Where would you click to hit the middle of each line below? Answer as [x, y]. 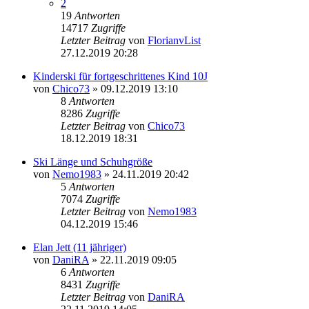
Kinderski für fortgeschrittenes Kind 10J [120, 76]
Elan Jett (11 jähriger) [80, 247]
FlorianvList [174, 40]
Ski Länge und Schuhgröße [93, 161]
